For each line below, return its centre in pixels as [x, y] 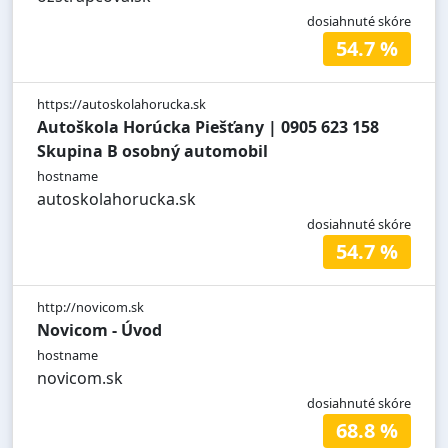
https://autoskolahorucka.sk [121, 104]
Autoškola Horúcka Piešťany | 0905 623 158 [208, 127]
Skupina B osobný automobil [152, 151]
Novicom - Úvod [99, 330]
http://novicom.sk [90, 307]
